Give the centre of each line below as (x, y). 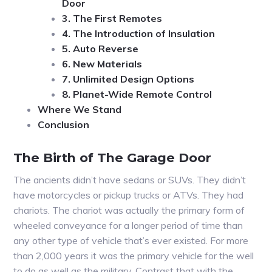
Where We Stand (80, 110)
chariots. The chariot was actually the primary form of (129, 210)
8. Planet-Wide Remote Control (137, 94)
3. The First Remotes (112, 19)
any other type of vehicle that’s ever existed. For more (131, 241)
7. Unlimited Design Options (128, 79)
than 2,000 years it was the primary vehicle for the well (134, 256)
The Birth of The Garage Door (113, 158)
